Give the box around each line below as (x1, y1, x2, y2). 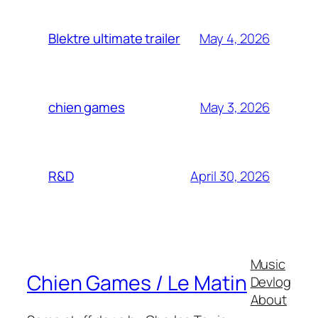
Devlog (250, 272, 291, 291)
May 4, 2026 (199, 28, 270, 48)
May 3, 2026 (200, 97, 270, 116)
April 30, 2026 (190, 166, 270, 185)
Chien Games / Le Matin (27, 269, 247, 297)
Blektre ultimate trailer (48, 29, 180, 48)
